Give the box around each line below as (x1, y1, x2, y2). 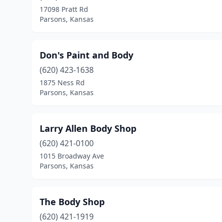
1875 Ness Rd (40, 78, 85, 87)
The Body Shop (40, 196, 105, 208)
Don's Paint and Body (40, 49, 133, 61)
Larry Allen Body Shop (40, 122, 136, 134)
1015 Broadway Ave (40, 151, 104, 161)
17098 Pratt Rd (40, 4, 88, 14)
